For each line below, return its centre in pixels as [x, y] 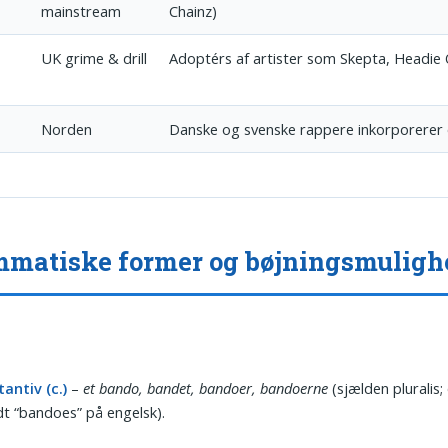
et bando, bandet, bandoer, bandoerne [206, 388]
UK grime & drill [94, 57]
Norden [67, 128]
